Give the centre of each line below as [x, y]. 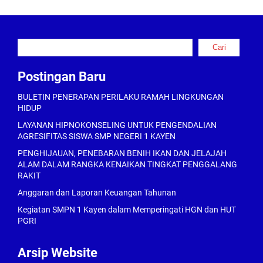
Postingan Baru [62, 77]
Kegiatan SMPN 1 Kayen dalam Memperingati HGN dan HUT [127, 210]
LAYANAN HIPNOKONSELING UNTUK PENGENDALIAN [117, 125]
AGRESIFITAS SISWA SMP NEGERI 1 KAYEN [97, 136]
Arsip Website [58, 253]
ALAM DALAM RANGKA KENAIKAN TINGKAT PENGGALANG [127, 164]
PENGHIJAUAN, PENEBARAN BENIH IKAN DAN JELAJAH [122, 153]
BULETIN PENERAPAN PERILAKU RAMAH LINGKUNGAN [121, 97]
